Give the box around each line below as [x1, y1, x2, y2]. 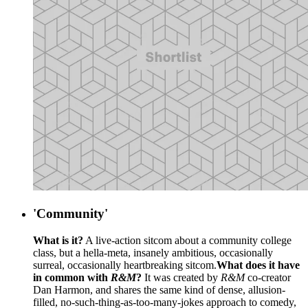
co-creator [245, 271, 291, 283]
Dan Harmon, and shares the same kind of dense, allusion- [33, 283, 285, 296]
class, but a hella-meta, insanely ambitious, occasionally [33, 246, 273, 258]
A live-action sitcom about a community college [83, 234, 291, 246]
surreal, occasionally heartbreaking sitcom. [33, 258, 217, 271]
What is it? [33, 234, 83, 246]
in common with [33, 271, 111, 283]
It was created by [142, 271, 221, 283]
